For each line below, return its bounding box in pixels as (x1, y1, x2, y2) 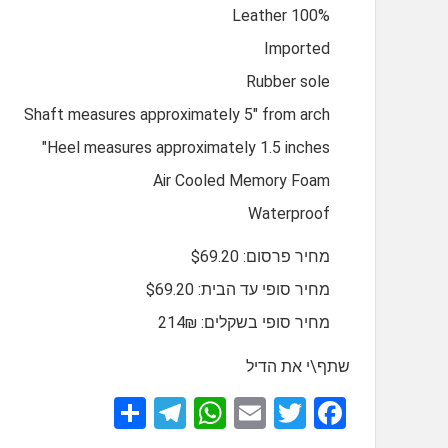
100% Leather (291, 6, 330, 26)
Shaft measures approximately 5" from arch (24, 105, 330, 125)
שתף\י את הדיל (246, 357, 350, 377)
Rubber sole (246, 72, 330, 92)
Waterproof (248, 204, 330, 224)
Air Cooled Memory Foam (153, 171, 330, 191)
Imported (264, 39, 330, 59)
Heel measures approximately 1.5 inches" (47, 138, 330, 158)
